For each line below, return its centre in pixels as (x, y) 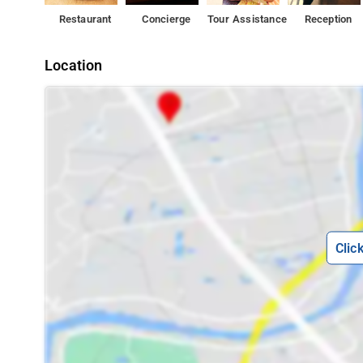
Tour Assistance (248, 19)
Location (74, 66)
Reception (328, 19)
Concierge (166, 19)
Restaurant (85, 19)
